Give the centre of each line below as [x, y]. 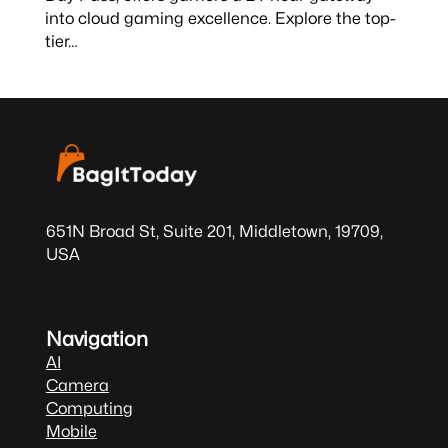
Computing [89, 408]
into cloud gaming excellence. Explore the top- [220, 17]
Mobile [71, 431]
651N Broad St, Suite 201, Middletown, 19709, [214, 231]
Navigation [96, 339]
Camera [77, 385]
